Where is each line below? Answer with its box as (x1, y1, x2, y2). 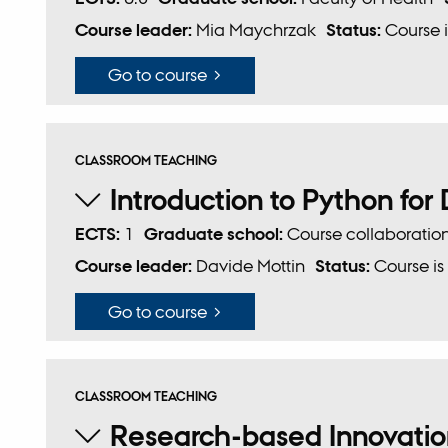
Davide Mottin (195, 255, 305, 277)
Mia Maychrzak (195, 18, 316, 40)
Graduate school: (144, 223, 288, 246)
